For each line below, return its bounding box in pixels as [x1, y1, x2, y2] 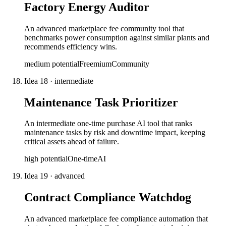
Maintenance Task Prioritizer [24, 95, 178, 109]
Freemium [79, 59, 111, 68]
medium [24, 59, 50, 68]
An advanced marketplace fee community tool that [24, 24, 184, 33]
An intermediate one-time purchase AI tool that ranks [24, 119, 192, 128]
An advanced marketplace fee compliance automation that [24, 214, 208, 223]
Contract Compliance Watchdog [24, 191, 191, 204]
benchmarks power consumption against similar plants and [24, 33, 209, 42]
